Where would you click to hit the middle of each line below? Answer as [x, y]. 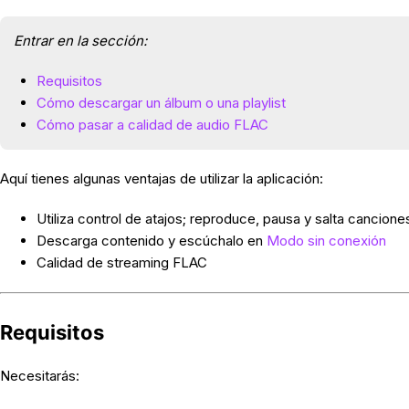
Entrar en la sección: [80, 41]
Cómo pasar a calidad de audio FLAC [152, 125]
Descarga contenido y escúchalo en [151, 241]
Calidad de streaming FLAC [121, 263]
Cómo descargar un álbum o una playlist [161, 103]
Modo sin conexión [326, 241]
